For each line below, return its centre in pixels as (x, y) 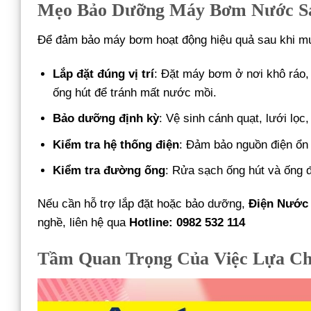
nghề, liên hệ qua (83, 222)
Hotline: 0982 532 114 (187, 222)
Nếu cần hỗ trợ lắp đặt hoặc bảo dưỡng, (143, 203)
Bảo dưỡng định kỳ (106, 119)
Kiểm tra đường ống (109, 170)
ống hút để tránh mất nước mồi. (135, 93)
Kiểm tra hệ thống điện (116, 144)
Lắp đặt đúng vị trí (104, 74)
